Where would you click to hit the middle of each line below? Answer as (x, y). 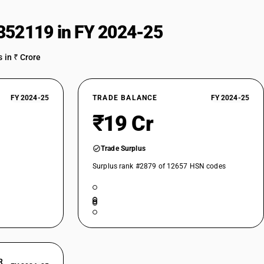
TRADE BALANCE (125, 98)
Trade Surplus (123, 148)
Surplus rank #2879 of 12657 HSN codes (159, 166)
